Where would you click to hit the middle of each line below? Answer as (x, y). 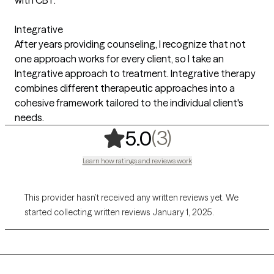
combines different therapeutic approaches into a (125, 88)
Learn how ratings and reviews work (137, 160)
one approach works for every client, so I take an (119, 58)
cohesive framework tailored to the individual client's (129, 102)
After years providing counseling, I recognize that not (130, 44)
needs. (29, 117)
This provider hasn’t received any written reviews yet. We (131, 197)
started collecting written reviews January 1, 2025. (119, 212)
